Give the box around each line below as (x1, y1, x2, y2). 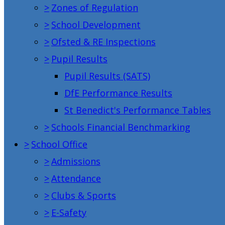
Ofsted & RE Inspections (51, 35, 156, 48)
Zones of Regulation (51, 1, 138, 14)
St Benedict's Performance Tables (64, 103, 211, 116)
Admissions (51, 155, 100, 167)
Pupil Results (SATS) (64, 69, 150, 82)
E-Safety (51, 206, 86, 218)
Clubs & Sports (51, 189, 116, 201)
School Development (51, 18, 141, 31)
